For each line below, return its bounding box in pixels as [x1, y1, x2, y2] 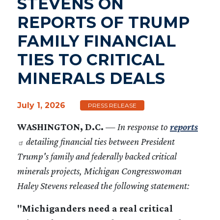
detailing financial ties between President [24, 136, 175, 147]
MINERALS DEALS [17, 68, 165, 88]
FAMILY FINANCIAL [17, 31, 176, 51]
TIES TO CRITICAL [17, 50, 165, 69]
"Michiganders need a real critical [17, 202, 173, 214]
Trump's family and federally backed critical [17, 150, 177, 162]
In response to [117, 121, 170, 132]
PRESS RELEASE [88, 102, 137, 110]
